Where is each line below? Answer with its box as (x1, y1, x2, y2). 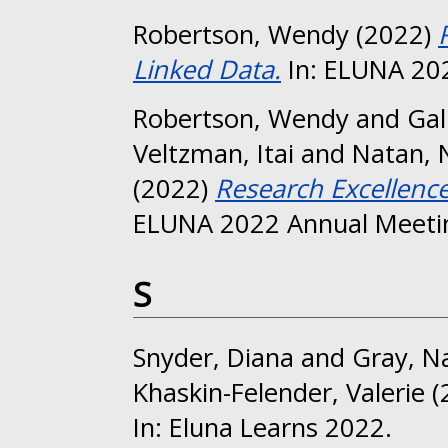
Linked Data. (133, 51, 281, 87)
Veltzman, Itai (133, 136, 294, 172)
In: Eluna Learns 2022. (133, 409, 392, 445)
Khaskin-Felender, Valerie (133, 374, 425, 410)
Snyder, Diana (133, 339, 294, 375)
